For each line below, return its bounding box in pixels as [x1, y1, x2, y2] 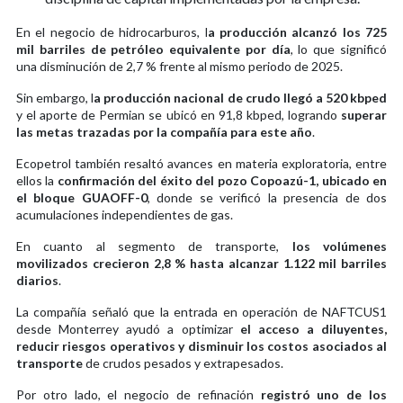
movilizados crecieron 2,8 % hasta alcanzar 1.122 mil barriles [16, 255, 387, 271]
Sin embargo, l [16, 89, 94, 105]
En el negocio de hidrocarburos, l [16, 23, 208, 40]
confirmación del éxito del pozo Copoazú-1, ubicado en [54, 172, 388, 188]
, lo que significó [290, 40, 388, 57]
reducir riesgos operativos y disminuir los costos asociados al [16, 337, 387, 354]
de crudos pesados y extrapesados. [85, 354, 283, 371]
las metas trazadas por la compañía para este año [16, 123, 312, 139]
